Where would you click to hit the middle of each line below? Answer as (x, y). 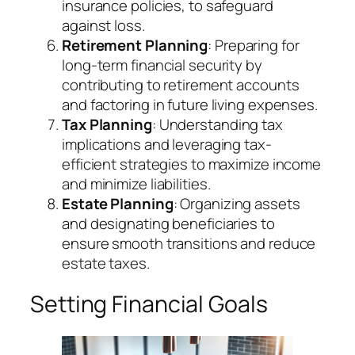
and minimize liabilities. (136, 183)
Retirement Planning (135, 45)
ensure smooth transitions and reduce (189, 243)
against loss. (103, 25)
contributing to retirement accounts (181, 84)
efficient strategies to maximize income (192, 164)
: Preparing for (254, 45)
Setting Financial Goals (149, 304)
